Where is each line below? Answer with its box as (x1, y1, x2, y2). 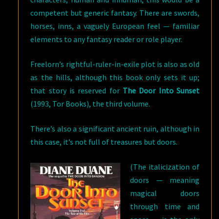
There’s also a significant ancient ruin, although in (30, 124, 199, 133)
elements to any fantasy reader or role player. (30, 34, 183, 44)
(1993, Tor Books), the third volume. (30, 99, 151, 109)
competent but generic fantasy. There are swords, (30, 8, 199, 18)
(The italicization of (130, 162, 199, 172)
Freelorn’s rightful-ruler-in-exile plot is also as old (30, 59, 199, 69)
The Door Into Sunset (119, 86, 199, 95)
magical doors (130, 188, 199, 198)
